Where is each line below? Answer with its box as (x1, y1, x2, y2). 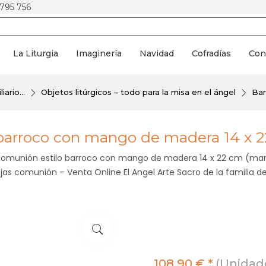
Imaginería (76, 48, 122, 59)
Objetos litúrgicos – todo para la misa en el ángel (40, 87, 236, 97)
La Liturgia (13, 48, 58, 59)
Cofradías (192, 48, 231, 59)
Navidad (140, 48, 174, 59)
